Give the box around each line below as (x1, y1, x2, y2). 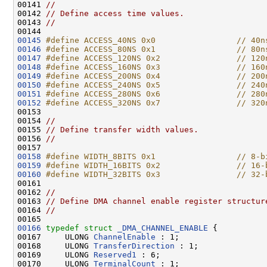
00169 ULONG (17, 250, 94, 259)
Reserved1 (94, 250, 136, 259)
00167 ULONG (17, 232, 94, 241)
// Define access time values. (46, 8, 184, 18)
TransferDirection (94, 241, 175, 250)
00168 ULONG (17, 241, 94, 250)
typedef (46, 223, 79, 232)
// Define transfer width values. (46, 125, 198, 134)
